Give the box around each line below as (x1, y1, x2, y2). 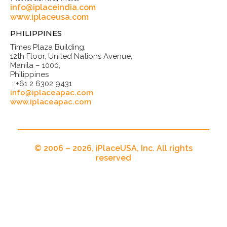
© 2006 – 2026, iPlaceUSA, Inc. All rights (34, 143, 193, 154)
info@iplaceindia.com (10, 3, 96, 13)
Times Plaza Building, (10, 43, 86, 52)
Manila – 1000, (10, 61, 60, 70)
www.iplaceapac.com (10, 97, 91, 107)
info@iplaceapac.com (10, 88, 93, 98)
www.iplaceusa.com (10, 12, 89, 22)
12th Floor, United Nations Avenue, (10, 52, 132, 61)
